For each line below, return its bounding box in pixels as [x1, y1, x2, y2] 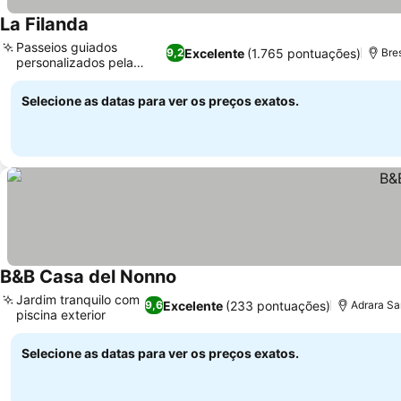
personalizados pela [16, 55, 133, 70]
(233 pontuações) [226, 297, 331, 313]
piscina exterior [16, 307, 106, 322]
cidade [16, 70, 56, 85]
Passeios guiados [16, 39, 117, 55]
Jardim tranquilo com [16, 292, 140, 307]
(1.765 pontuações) [246, 45, 361, 61]
